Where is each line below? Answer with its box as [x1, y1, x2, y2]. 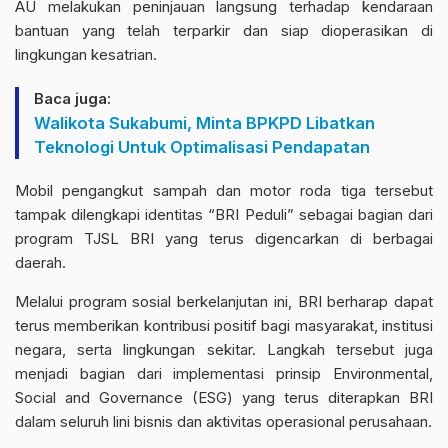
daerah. [15, 252, 66, 272]
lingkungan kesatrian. [15, 44, 157, 64]
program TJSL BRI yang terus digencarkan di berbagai [15, 228, 433, 248]
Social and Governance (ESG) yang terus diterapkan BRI [15, 387, 433, 407]
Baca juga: [34, 88, 111, 108]
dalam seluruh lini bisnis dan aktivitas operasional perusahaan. [15, 411, 432, 431]
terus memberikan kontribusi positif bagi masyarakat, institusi [15, 315, 433, 335]
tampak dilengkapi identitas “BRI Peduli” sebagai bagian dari [15, 204, 433, 224]
